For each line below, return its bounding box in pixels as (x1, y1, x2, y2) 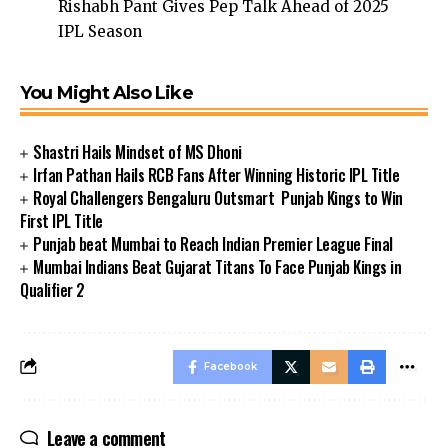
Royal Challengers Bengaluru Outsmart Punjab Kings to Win (33, 185, 403, 210)
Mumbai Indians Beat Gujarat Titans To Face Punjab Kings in (33, 254, 402, 279)
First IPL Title (20, 208, 103, 233)
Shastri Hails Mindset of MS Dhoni (33, 139, 242, 164)
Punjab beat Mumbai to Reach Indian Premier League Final (33, 231, 393, 256)
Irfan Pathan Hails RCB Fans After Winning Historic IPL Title (33, 162, 400, 187)
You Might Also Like (20, 81, 193, 104)
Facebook (204, 359, 257, 373)
